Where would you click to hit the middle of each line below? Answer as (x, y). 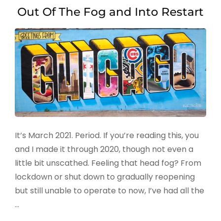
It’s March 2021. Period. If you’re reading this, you (107, 136)
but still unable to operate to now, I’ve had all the (110, 191)
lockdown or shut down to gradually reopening (105, 177)
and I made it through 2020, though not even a (104, 149)
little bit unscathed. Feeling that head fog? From (108, 163)
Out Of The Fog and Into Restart (110, 12)
